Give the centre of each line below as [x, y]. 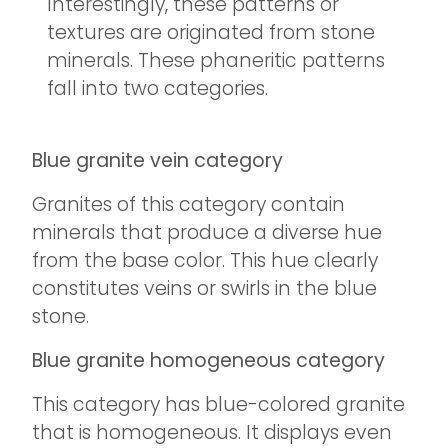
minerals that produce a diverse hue [207, 232]
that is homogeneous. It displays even [212, 432]
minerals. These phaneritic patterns [216, 60]
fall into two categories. [157, 88]
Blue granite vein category [157, 160]
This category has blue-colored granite [218, 404]
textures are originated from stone [211, 32]
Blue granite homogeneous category [208, 360]
